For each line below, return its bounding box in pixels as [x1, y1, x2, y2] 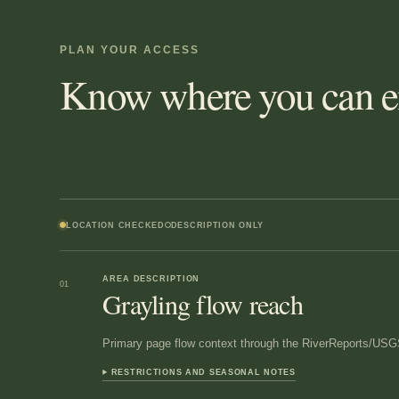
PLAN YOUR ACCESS [60, 44, 199, 55]
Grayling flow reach [102, 286, 303, 322]
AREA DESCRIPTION [102, 274, 200, 284]
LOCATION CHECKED [66, 220, 165, 230]
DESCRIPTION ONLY [170, 220, 265, 230]
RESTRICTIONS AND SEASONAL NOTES [110, 367, 296, 377]
